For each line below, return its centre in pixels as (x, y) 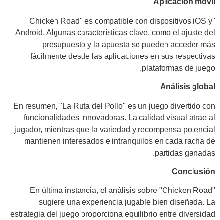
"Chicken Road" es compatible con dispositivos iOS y (121, 21)
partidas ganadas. (185, 153)
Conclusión (193, 171)
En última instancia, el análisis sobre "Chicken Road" (123, 191)
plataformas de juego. (179, 68)
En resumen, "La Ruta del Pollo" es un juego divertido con (114, 106)
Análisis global (188, 87)
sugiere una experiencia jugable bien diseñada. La (127, 202)
